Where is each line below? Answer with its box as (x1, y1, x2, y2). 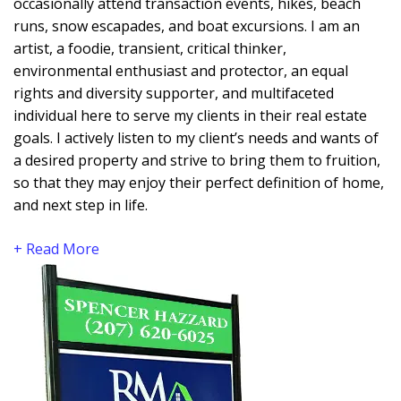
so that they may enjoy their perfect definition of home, (13, 173, 384, 192)
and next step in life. (13, 195, 148, 215)
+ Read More (13, 239, 99, 259)
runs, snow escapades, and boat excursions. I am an (13, 16, 360, 36)
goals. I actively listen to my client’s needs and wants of (13, 128, 379, 148)
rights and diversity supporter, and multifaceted (13, 83, 334, 103)
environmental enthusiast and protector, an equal (13, 61, 348, 81)
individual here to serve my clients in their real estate (13, 106, 367, 125)
